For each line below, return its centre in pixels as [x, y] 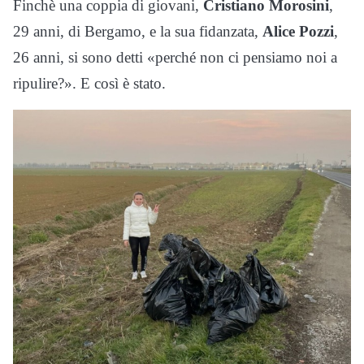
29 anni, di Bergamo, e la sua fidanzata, [138, 31]
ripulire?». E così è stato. [89, 83]
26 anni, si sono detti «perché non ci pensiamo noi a [175, 57]
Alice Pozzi [298, 31]
